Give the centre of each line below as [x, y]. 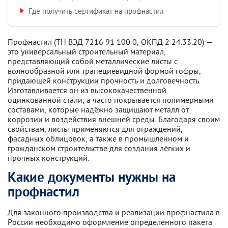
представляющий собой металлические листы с [93, 61]
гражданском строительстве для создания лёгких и [99, 148]
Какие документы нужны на [92, 178]
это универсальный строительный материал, [87, 51]
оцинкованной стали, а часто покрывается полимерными [111, 100]
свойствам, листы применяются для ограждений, [95, 129]
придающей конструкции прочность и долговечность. [104, 80]
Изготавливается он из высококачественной [87, 90]
